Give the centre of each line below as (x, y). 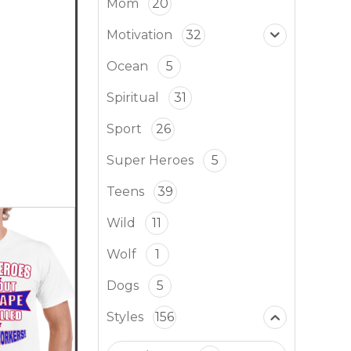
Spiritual (133, 98)
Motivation (139, 35)
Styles (125, 317)
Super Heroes (150, 160)
